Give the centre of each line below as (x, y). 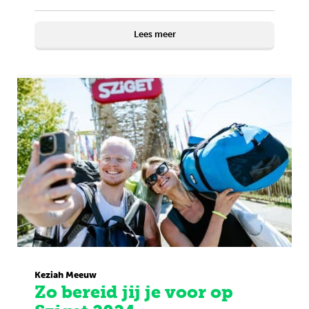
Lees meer (154, 34)
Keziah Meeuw (66, 275)
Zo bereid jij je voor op (134, 292)
